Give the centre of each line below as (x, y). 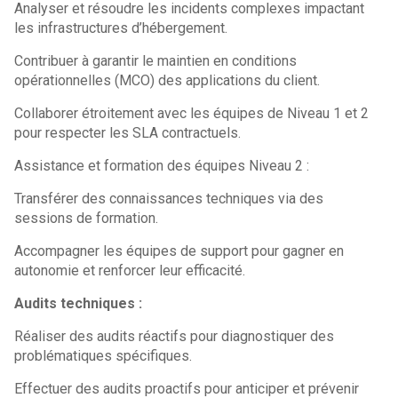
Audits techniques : (79, 303)
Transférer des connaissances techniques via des (169, 199)
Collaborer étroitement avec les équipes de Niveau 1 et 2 (192, 113)
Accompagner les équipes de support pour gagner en (179, 251)
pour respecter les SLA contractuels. (128, 133)
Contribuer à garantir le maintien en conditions (156, 61)
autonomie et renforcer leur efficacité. (130, 271)
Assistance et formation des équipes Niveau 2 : (162, 166)
